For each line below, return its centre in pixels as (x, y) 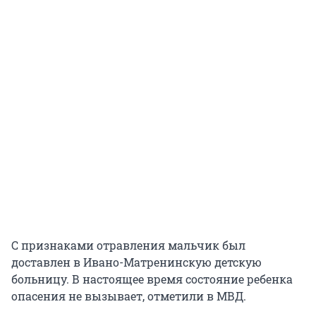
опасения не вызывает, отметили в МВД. (129, 296)
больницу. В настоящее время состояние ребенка (152, 279)
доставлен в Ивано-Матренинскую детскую (136, 262)
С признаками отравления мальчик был (128, 245)
